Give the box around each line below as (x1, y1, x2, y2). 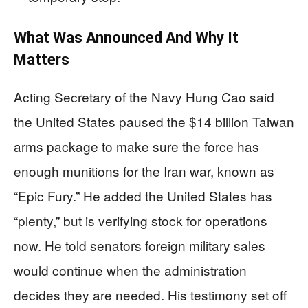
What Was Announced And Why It (14, 28, 239, 46)
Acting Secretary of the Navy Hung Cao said (14, 87, 274, 106)
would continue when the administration (14, 260, 247, 279)
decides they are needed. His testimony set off (14, 285, 287, 304)
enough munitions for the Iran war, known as (14, 161, 274, 180)
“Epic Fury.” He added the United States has (14, 186, 272, 205)
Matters (14, 50, 69, 68)
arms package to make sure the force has (14, 136, 259, 155)
